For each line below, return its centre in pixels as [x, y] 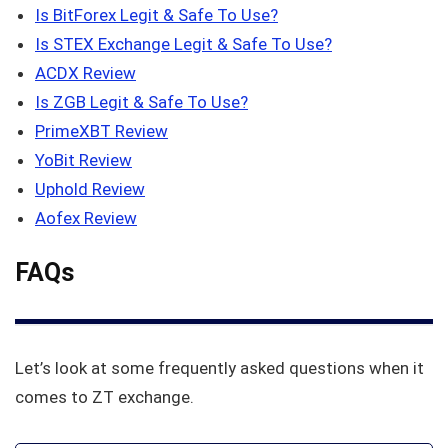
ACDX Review [85, 73]
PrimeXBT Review [101, 131]
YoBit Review [83, 160]
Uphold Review [90, 189]
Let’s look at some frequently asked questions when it [219, 368]
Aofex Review [86, 218]
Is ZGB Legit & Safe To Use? [141, 102]
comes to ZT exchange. [106, 397]
